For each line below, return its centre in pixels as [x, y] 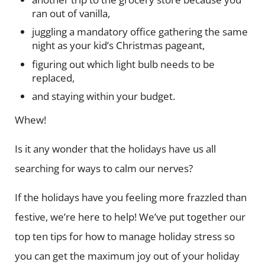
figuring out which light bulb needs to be [124, 64]
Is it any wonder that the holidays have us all [115, 148]
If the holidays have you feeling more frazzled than [130, 197]
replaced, [54, 77]
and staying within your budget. [105, 96]
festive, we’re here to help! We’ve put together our [130, 216]
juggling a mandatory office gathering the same [140, 32]
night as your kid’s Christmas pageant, [119, 46]
